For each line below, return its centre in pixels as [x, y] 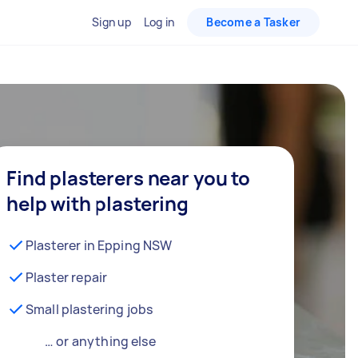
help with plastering [98, 203]
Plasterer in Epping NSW [99, 245]
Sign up [111, 22]
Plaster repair [67, 277]
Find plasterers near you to [128, 177]
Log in [159, 22]
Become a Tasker [253, 22]
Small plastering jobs [89, 309]
